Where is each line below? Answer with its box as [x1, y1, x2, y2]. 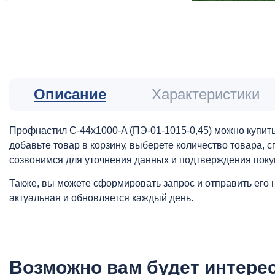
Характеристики [152, 85, 260, 103]
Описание [34, 85, 106, 103]
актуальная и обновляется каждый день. [9, 192, 193, 203]
